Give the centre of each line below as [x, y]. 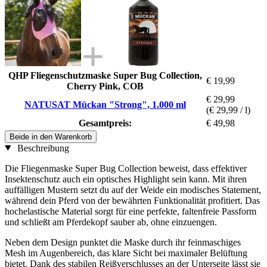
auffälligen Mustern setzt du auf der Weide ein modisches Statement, [133, 190]
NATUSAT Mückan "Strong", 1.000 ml [105, 104]
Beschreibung [42, 148]
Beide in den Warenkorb [51, 136]
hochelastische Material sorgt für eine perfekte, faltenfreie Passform [131, 211]
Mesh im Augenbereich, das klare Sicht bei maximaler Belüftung [126, 253]
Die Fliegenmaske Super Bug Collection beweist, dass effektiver [126, 168]
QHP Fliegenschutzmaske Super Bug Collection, [105, 75]
